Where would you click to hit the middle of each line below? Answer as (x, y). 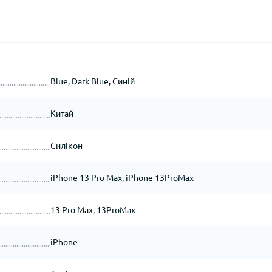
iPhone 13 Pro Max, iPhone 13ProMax (122, 178)
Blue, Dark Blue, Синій (92, 81)
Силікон (66, 146)
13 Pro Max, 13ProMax (93, 210)
